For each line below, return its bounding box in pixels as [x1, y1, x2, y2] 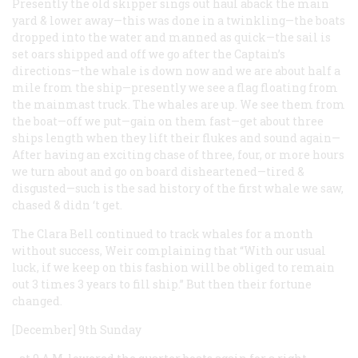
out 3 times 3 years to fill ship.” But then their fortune [12, 276, 312, 292]
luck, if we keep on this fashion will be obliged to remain [12, 259, 335, 275]
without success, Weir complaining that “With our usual [12, 242, 326, 258]
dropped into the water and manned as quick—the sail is [12, 29, 331, 45]
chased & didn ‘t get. [12, 197, 122, 213]
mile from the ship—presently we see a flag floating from [12, 79, 338, 95]
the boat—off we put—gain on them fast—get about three [12, 113, 324, 129]
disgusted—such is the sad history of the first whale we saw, [12, 180, 344, 196]
